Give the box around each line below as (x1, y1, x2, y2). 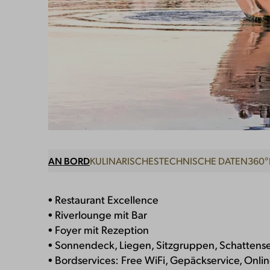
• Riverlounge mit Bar (48, 207, 147, 221)
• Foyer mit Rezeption (48, 222, 149, 236)
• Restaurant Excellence (48, 192, 159, 206)
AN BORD (48, 154, 90, 167)
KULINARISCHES (90, 154, 159, 167)
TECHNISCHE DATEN (159, 154, 248, 167)
